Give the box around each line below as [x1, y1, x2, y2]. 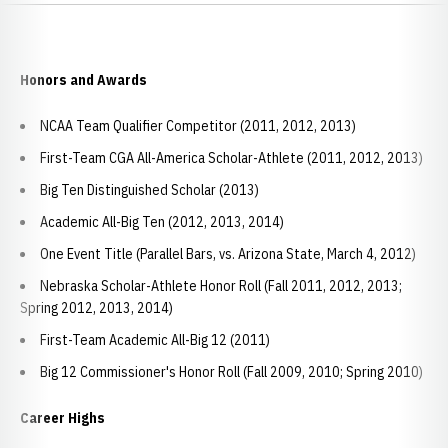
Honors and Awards [20, 71, 147, 89]
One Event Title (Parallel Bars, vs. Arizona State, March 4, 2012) [40, 245, 416, 263]
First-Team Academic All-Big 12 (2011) [40, 331, 270, 349]
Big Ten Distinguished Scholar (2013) [40, 181, 259, 199]
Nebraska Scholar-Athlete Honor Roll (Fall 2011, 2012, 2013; [40, 277, 402, 295]
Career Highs [20, 409, 105, 427]
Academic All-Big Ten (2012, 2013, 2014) [40, 213, 284, 231]
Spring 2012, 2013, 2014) [20, 299, 173, 317]
